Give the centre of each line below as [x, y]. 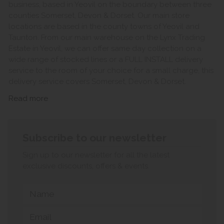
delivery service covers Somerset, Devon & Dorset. [97, 81]
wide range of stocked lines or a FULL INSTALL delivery [106, 59]
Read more [28, 98]
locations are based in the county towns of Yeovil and [104, 26]
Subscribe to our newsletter [94, 137]
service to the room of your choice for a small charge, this [111, 70]
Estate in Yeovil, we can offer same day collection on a [105, 48]
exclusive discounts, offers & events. [86, 166]
